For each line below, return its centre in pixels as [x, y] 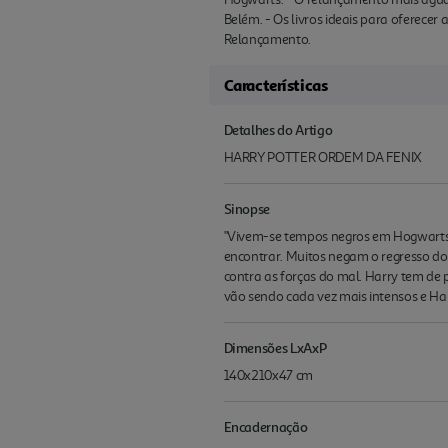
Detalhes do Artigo [278, 129]
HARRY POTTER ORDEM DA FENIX [323, 157]
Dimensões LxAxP [275, 347]
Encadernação [265, 426]
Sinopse [247, 208]
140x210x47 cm [268, 375]
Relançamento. [267, 39]
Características [275, 84]
